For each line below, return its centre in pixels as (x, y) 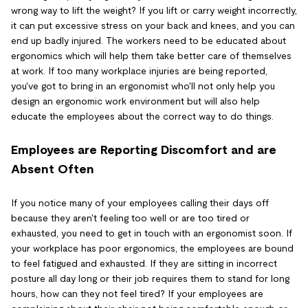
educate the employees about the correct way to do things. (142, 116)
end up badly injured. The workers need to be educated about (148, 41)
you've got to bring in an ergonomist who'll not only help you (143, 86)
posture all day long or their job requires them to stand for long (150, 278)
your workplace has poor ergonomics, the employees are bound (152, 248)
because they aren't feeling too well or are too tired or (130, 218)
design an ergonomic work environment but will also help (135, 101)
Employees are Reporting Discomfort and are (144, 150)
